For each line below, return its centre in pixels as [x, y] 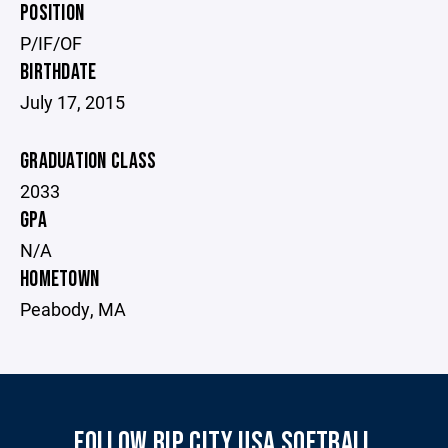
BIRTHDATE [58, 72]
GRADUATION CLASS [88, 161]
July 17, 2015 [72, 102]
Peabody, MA [73, 309]
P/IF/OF [51, 43]
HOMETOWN [60, 279]
